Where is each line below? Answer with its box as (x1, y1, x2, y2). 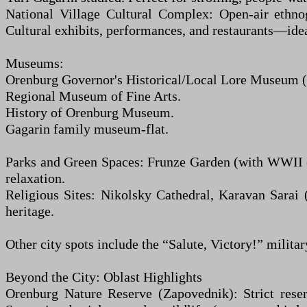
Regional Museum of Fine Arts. (5, 88, 181, 103)
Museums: (5, 56, 64, 71)
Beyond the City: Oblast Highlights (5, 269, 202, 284)
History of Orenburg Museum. (5, 105, 174, 120)
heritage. (5, 204, 54, 219)
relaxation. (5, 171, 65, 186)
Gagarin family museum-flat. (5, 121, 169, 136)
